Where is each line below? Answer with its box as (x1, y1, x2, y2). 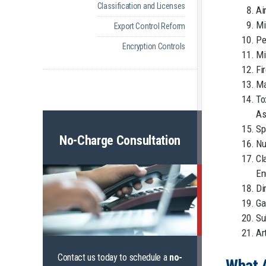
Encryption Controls (122, 41, 185, 51)
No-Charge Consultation (59, 132, 180, 148)
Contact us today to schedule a (57, 252, 170, 264)
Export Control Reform (113, 21, 185, 31)
